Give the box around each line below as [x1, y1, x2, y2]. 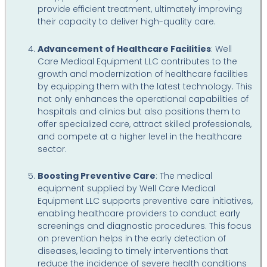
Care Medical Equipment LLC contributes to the [38, 55, 238, 67]
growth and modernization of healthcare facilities [38, 67, 249, 80]
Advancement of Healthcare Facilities [38, 42, 212, 55]
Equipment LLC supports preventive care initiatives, [38, 195, 253, 207]
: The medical [156, 170, 213, 182]
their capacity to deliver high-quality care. [38, 15, 216, 27]
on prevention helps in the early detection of [38, 232, 226, 244]
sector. [38, 142, 67, 155]
